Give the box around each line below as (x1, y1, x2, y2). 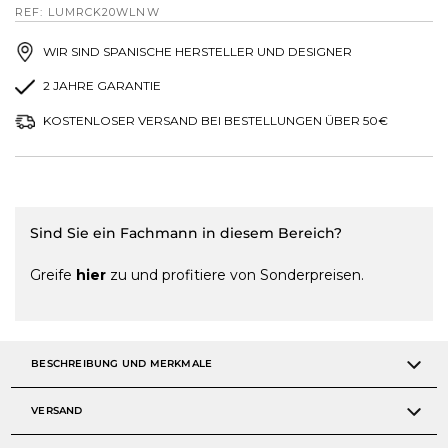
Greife (30, 266, 77, 285)
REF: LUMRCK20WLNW (15, 4, 160, 19)
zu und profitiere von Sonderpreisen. (106, 266, 365, 285)
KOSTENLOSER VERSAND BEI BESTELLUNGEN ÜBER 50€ (40, 113, 388, 129)
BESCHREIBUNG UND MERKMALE (31, 357, 213, 371)
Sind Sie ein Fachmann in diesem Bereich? (30, 224, 343, 243)
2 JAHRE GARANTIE (40, 78, 161, 94)
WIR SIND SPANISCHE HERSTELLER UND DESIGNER (40, 43, 352, 59)
